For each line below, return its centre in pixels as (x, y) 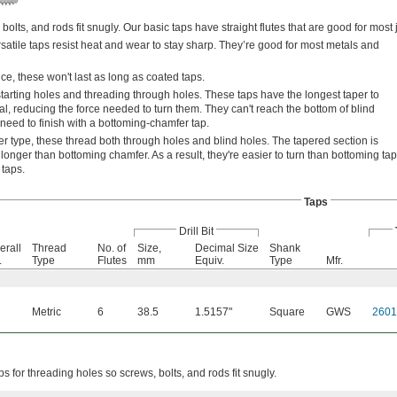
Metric (47, 312)
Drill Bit (196, 231)
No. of (112, 248)
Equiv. (210, 261)
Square (287, 312)
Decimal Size (227, 248)
